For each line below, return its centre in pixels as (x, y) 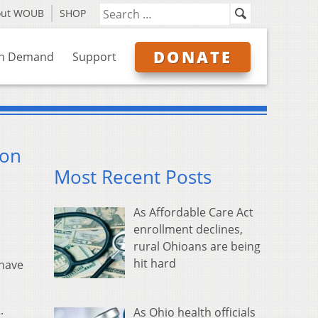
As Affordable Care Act (193, 213)
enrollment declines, (188, 230)
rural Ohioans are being (197, 247)
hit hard (155, 264)
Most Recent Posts (133, 177)
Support (94, 57)
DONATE (193, 57)
